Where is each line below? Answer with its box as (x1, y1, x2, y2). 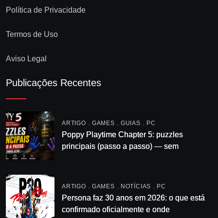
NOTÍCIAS (120, 183, 151, 190)
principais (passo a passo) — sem (62, 142, 179, 151)
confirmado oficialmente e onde (62, 205, 170, 214)
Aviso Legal (6, 54, 47, 63)
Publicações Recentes (6, 77, 101, 88)
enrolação (62, 154, 96, 163)
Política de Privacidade (6, 5, 86, 14)
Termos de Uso (6, 30, 58, 38)
